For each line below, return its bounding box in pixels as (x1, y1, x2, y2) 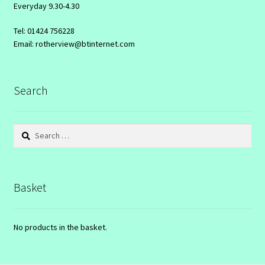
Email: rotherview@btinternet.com (13, 38, 135, 49)
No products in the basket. (13, 222, 107, 233)
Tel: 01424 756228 (13, 25, 75, 36)
